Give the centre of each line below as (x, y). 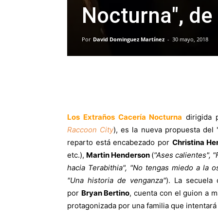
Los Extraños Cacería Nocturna (125, 117)
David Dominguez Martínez (129, 39)
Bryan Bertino (105, 193)
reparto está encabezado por (120, 143)
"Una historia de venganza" (117, 181)
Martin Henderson (119, 155)
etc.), (77, 155)
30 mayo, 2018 (190, 39)
